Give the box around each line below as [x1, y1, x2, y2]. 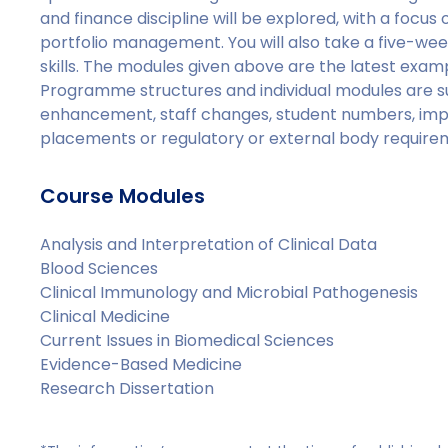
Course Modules [40, 182, 206, 210]
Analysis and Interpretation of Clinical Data [40, 233, 378, 256]
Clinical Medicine [40, 305, 171, 328]
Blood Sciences [40, 257, 159, 280]
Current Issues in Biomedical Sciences [40, 329, 335, 352]
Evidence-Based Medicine [40, 353, 243, 376]
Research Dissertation [40, 377, 215, 400]
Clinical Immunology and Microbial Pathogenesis [40, 281, 419, 304]
